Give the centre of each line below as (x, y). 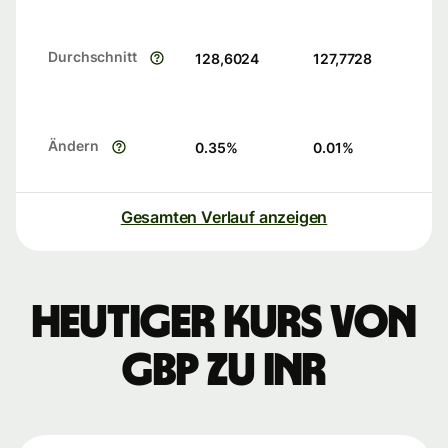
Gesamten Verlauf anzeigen (224, 217)
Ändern (73, 146)
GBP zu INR (224, 371)
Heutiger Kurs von (224, 323)
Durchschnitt (92, 57)
